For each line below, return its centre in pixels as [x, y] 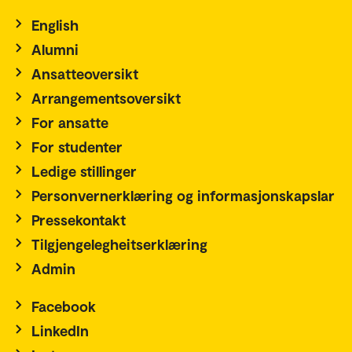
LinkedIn [60, 330]
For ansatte [70, 122]
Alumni [55, 49]
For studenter [77, 146]
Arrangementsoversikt [106, 97]
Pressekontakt [79, 219]
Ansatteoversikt [85, 73]
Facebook [64, 306]
